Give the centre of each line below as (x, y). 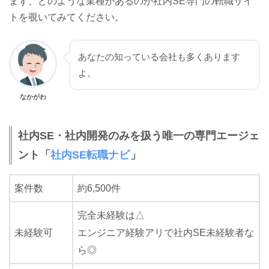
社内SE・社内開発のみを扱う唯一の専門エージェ (139, 135)
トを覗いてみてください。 (67, 17)
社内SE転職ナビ (90, 155)
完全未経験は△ (111, 215)
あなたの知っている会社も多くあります (159, 57)
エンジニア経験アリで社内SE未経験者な (166, 232)
